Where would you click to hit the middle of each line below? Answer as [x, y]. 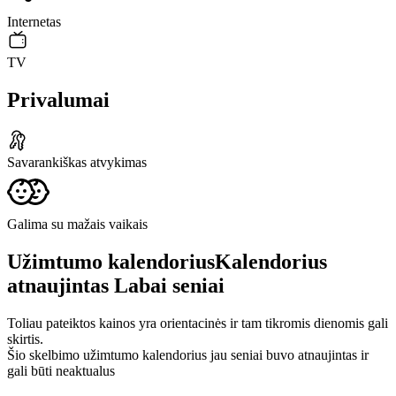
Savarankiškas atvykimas [77, 162]
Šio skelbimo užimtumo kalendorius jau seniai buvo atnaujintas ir [188, 354]
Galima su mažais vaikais [77, 224]
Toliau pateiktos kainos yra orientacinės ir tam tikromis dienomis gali [198, 323]
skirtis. [25, 339]
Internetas [34, 22]
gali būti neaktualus [61, 370]
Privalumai [58, 100]
